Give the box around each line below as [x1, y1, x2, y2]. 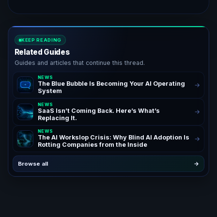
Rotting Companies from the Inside [37, 141, 147, 149]
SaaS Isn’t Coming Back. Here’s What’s [37, 107, 160, 114]
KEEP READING [21, 37, 62, 43]
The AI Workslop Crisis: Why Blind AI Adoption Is [37, 134, 189, 141]
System [37, 87, 62, 95]
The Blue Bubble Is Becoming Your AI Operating [37, 80, 185, 88]
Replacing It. [37, 114, 77, 122]
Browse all [18, 160, 48, 167]
